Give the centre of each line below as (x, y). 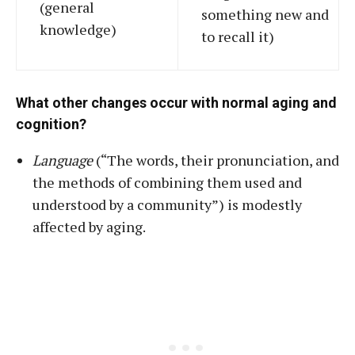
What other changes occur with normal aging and (176, 103)
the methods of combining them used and (167, 182)
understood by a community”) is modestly (167, 204)
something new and (265, 14)
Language (63, 160)
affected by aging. (89, 227)
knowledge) (78, 29)
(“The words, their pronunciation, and (216, 160)
